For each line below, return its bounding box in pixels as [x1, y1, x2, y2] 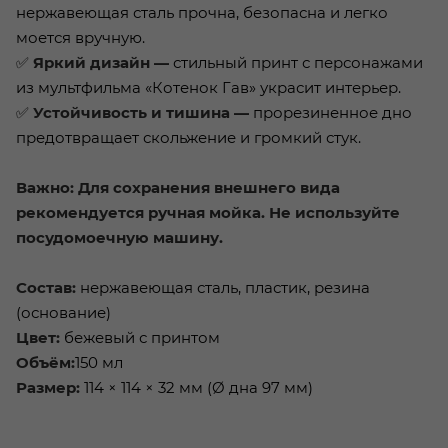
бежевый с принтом [60, 328, 220, 348]
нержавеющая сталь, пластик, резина [76, 278, 370, 298]
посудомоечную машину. [16, 228, 223, 248]
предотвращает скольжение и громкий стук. [16, 128, 361, 148]
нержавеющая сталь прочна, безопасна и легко [16, 3, 388, 23]
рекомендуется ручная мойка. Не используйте [16, 203, 400, 223]
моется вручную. [16, 28, 145, 48]
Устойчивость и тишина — [33, 103, 249, 123]
